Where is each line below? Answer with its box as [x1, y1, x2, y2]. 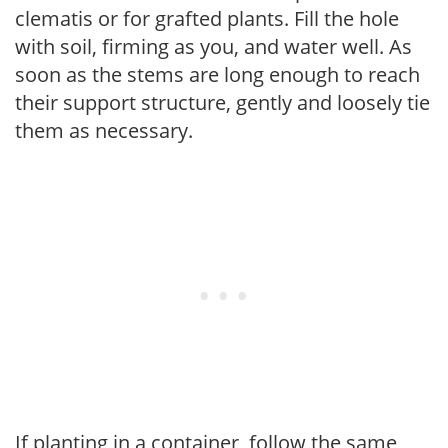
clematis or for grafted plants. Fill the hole [15, 4, 399, 32]
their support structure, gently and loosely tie [15, 88, 430, 116]
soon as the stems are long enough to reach [15, 60, 420, 88]
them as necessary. [15, 116, 193, 144]
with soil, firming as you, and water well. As [15, 32, 412, 60]
